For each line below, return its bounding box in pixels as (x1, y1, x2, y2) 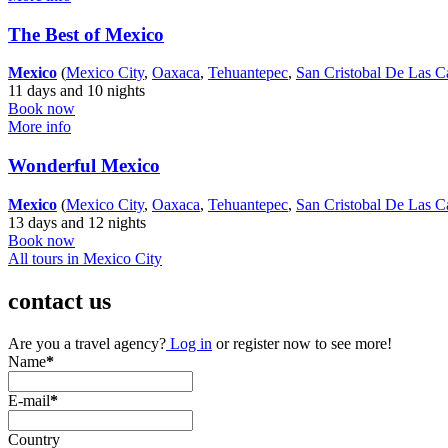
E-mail (8, 391, 50, 409)
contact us (8, 287, 111, 314)
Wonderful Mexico (8, 155, 160, 177)
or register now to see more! (212, 334, 392, 352)
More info (8, 118, 71, 136)
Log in (166, 334, 212, 352)
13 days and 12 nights (8, 213, 146, 231)
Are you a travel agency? (8, 334, 166, 352)
